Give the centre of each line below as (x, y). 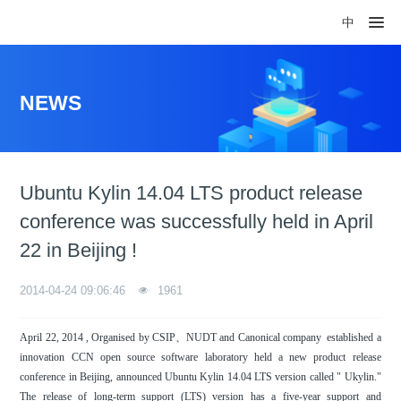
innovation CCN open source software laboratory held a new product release (200, 357)
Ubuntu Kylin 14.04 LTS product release (192, 193)
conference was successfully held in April (197, 222)
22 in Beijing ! (79, 250)
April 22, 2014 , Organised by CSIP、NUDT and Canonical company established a (200, 337)
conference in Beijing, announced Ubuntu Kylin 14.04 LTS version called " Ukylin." (200, 377)
